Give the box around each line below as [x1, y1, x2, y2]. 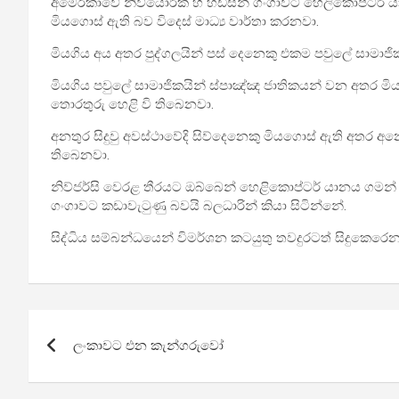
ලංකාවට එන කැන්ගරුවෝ [73, 338, 224, 354]
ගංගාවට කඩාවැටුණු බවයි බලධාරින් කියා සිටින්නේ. [51, 198, 346, 214]
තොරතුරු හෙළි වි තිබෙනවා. [51, 96, 214, 112]
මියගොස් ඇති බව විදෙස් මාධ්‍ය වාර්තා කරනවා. [51, 13, 319, 29]
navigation [28, 346, 160, 380]
